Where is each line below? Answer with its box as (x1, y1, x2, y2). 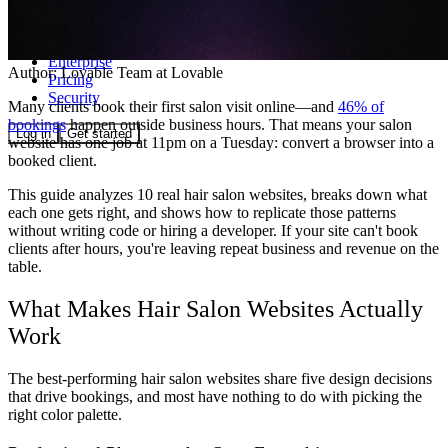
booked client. (8, 152, 97, 170)
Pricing (48, 70, 93, 88)
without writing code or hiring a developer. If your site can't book (8, 222, 418, 240)
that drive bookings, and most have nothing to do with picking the (8, 387, 422, 405)
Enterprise (48, 52, 112, 70)
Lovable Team (61, 64, 152, 82)
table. (8, 258, 42, 276)
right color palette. (8, 405, 122, 423)
